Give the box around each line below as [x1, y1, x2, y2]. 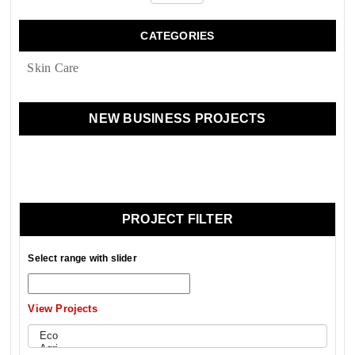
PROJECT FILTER [121, 212, 234, 227]
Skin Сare [27, 61, 79, 75]
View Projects [28, 303, 97, 315]
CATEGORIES [140, 29, 215, 43]
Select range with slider [28, 253, 137, 265]
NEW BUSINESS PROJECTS [89, 112, 266, 126]
